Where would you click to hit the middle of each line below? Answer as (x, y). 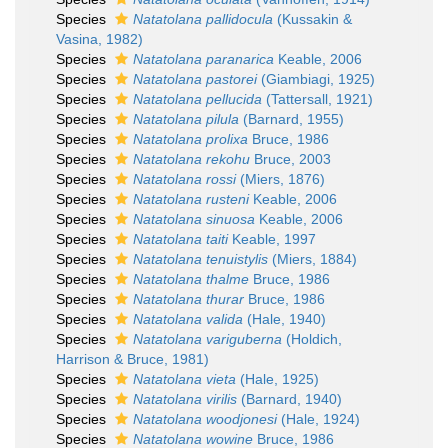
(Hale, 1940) (284, 319)
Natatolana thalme (191, 279)
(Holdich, (312, 339)
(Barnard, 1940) (289, 399)
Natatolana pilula (186, 119)
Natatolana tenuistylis (200, 259)
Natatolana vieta (184, 379)
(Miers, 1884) (312, 259)
